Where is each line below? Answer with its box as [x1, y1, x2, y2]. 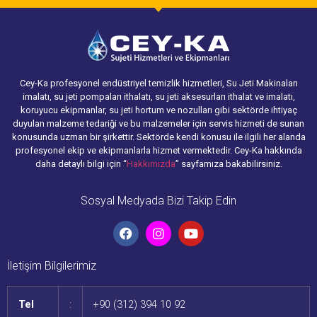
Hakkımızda [126, 158, 175, 170]
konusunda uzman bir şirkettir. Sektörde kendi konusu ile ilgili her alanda [11, 132, 306, 143]
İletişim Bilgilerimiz [7, 258, 96, 272]
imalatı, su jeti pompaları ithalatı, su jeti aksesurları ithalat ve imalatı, [22, 91, 295, 103]
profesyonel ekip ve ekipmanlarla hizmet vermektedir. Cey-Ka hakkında [15, 145, 302, 156]
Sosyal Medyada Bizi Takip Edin [81, 193, 236, 207]
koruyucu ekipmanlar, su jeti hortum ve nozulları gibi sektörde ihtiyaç [20, 105, 297, 116]
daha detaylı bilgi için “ [35, 158, 127, 170]
